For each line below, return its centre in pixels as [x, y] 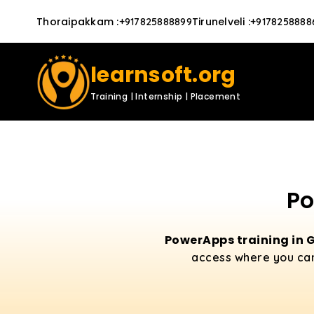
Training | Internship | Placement [166, 96]
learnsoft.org [163, 75]
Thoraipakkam [75, 21]
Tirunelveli [218, 21]
